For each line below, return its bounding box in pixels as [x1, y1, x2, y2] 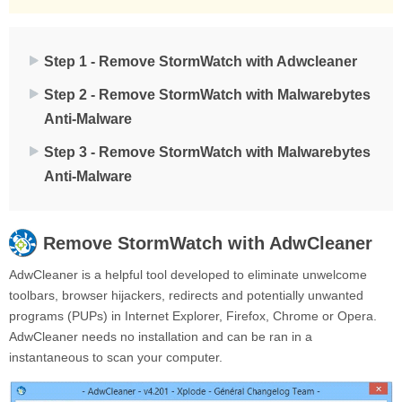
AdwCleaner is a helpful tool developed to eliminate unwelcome [9, 267, 367, 282]
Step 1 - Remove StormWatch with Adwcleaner [44, 53, 357, 69]
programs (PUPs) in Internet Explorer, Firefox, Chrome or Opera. [9, 308, 377, 323]
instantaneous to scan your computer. [9, 349, 223, 364]
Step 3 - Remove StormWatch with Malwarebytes [44, 144, 371, 160]
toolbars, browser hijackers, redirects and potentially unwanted [9, 287, 363, 302]
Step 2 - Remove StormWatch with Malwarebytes [44, 86, 371, 102]
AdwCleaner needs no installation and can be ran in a [9, 328, 312, 344]
